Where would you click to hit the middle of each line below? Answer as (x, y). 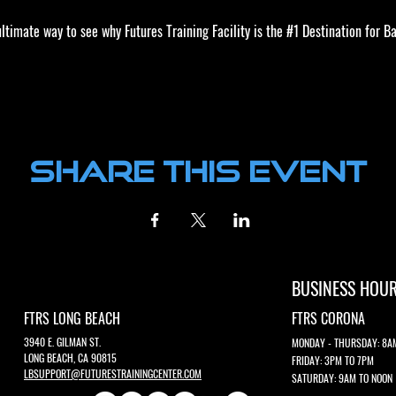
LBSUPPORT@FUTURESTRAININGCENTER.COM (113, 373)
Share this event (198, 170)
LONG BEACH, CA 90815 (70, 357)
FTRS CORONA (328, 318)
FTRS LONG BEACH (72, 318)
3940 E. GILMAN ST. (62, 341)
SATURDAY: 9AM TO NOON (342, 377)
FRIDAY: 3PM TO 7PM (333, 360)
